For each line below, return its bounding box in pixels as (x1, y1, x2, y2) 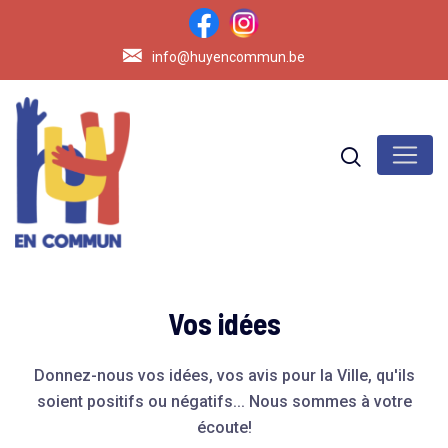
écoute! (196, 418, 252, 438)
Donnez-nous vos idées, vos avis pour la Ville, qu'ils (33, 366, 415, 386)
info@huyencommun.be (152, 48, 305, 65)
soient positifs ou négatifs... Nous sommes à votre (36, 392, 412, 412)
